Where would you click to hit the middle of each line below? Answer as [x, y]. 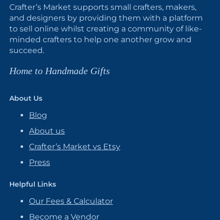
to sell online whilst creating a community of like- [106, 29]
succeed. [27, 50]
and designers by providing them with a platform [106, 18]
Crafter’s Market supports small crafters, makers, [103, 7]
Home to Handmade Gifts [60, 71]
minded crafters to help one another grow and [100, 40]
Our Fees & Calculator [71, 201]
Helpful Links [33, 184]
